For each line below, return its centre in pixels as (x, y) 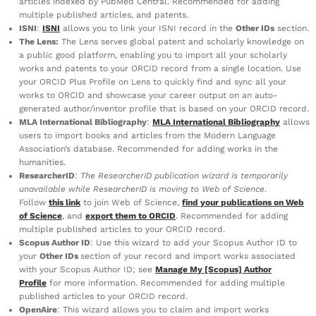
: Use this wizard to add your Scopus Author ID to (194, 242)
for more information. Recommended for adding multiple (166, 282)
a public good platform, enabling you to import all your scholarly (153, 55)
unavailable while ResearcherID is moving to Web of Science (142, 189)
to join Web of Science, (131, 202)
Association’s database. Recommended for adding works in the (148, 148)
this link (65, 202)
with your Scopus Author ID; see (87, 269)
